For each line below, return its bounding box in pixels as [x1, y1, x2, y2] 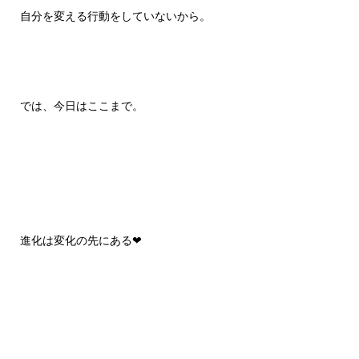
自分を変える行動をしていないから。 [19, 10, 211, 23]
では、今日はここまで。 [19, 100, 143, 113]
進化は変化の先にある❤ [19, 235, 142, 248]
